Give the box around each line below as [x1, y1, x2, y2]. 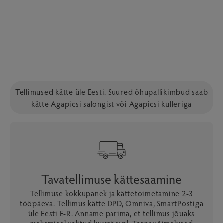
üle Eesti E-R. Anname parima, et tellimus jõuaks [28, 208, 195, 218]
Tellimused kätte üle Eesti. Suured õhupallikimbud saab [15, 86, 208, 97]
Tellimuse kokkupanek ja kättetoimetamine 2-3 [30, 188, 193, 198]
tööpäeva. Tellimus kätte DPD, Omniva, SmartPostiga [19, 198, 204, 208]
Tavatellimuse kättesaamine [41, 170, 182, 187]
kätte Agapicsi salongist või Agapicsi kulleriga [31, 98, 192, 109]
